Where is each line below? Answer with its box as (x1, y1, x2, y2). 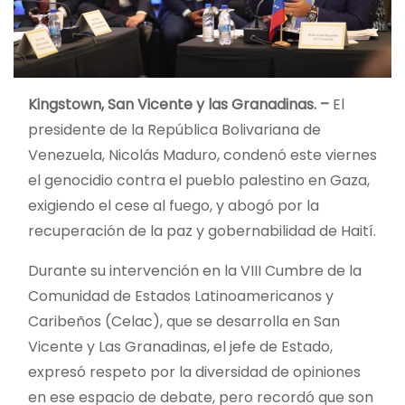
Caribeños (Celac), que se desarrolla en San (28, 310, 340, 332)
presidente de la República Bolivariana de (28, 118, 321, 140)
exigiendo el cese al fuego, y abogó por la (28, 194, 319, 216)
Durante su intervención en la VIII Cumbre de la (28, 259, 362, 281)
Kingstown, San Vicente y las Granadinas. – (28, 93, 329, 115)
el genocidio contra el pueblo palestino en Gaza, (28, 169, 370, 191)
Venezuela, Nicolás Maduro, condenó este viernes (28, 144, 377, 165)
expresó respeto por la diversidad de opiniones (28, 361, 361, 382)
